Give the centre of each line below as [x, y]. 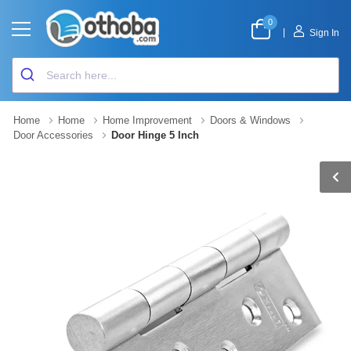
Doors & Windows [250, 120]
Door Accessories [53, 135]
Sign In [324, 33]
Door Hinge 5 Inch [155, 135]
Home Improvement [147, 120]
